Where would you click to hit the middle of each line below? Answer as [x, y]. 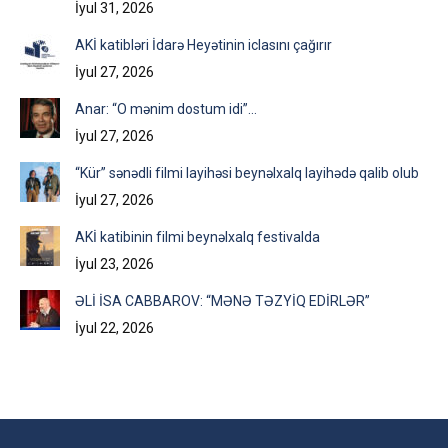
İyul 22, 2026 [114, 327]
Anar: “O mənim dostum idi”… [166, 108]
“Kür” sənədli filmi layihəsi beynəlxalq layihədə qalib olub [247, 172]
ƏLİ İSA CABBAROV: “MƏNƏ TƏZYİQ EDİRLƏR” [222, 300]
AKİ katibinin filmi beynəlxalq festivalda [197, 236]
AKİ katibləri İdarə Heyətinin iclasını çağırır [203, 44]
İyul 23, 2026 [114, 263]
